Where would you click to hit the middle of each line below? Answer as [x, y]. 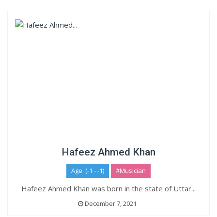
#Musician [131, 170]
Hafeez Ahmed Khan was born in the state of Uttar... [108, 188]
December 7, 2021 [110, 203]
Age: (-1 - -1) [88, 170]
